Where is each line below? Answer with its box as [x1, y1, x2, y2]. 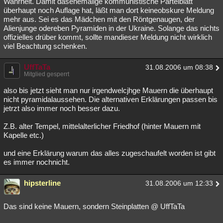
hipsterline [24, 179, 61, 188]
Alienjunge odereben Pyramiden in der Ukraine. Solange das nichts [3, 24, 220, 33]
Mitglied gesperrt [24, 71, 69, 78]
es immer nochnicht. [3, 158, 70, 167]
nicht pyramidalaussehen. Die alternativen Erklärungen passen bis [3, 95, 218, 104]
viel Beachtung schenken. [3, 42, 87, 51]
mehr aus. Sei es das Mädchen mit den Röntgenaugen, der [3, 15, 195, 24]
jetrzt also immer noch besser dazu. [3, 104, 120, 113]
